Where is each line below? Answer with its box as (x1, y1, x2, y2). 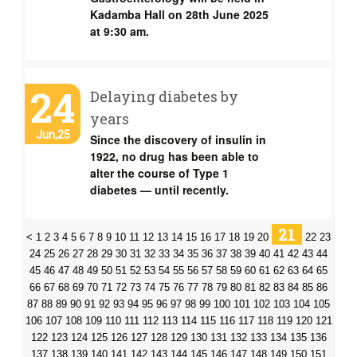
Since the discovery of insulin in (90, 131, 266, 147)
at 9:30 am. (90, 23, 149, 39)
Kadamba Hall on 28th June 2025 (90, 6, 269, 22)
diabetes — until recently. (90, 182, 229, 198)
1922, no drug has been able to (90, 148, 259, 164)
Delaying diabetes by (90, 87, 238, 106)
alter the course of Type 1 (90, 165, 229, 181)
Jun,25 (35, 128, 70, 141)
